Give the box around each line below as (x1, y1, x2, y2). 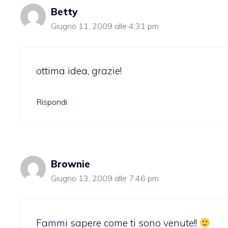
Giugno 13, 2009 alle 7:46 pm (51, 173, 159, 184)
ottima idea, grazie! (36, 64, 122, 77)
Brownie (51, 158, 90, 170)
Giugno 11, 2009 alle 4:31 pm (51, 21, 159, 32)
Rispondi (36, 97, 67, 107)
